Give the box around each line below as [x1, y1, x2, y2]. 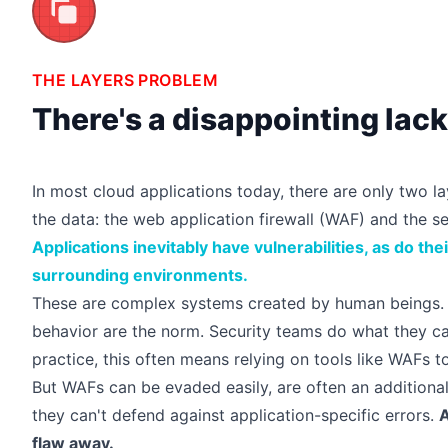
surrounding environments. [32, 264, 248, 285]
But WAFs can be [32, 376, 165, 397]
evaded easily [165, 376, 268, 397]
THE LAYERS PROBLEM [32, 69, 219, 90]
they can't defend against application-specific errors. [32, 404, 439, 425]
